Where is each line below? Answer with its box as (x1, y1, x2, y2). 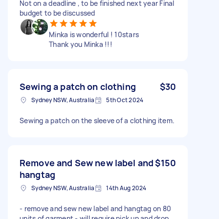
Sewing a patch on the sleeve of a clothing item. (20, 115, 175, 125)
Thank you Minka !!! (49, 39, 112, 49)
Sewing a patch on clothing (20, 80, 136, 92)
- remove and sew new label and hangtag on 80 (20, 203, 171, 213)
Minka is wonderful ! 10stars (49, 29, 139, 39)
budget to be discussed (20, 8, 95, 18)
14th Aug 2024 (106, 183, 147, 192)
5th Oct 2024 (106, 95, 144, 104)
